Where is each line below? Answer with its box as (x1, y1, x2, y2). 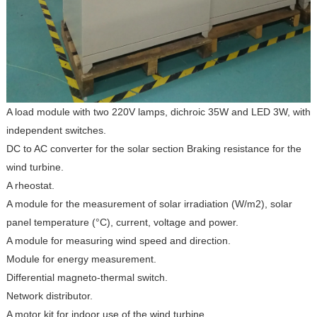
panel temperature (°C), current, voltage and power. (6, 216, 238, 228)
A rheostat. (6, 179, 54, 191)
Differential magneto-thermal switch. (6, 271, 168, 283)
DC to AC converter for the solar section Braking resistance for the (6, 142, 301, 154)
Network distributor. (6, 289, 93, 301)
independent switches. (6, 124, 106, 136)
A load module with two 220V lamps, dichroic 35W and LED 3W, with (6, 105, 311, 117)
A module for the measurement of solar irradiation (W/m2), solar (6, 197, 292, 209)
